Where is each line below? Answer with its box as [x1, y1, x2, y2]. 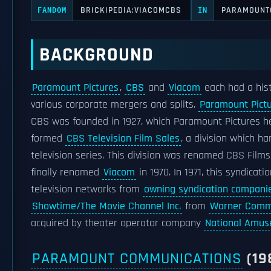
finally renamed [31, 166, 102, 179]
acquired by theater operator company [31, 217, 204, 230]
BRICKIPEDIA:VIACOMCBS [80, 4, 181, 16]
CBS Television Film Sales [67, 132, 180, 145]
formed [31, 132, 65, 145]
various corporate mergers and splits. [31, 98, 198, 111]
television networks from [31, 183, 143, 196]
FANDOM [38, 6, 67, 15]
